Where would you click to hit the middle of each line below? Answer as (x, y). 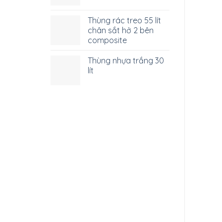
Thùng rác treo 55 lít (124, 21)
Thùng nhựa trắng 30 (126, 61)
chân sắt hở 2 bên (121, 30)
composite (107, 40)
